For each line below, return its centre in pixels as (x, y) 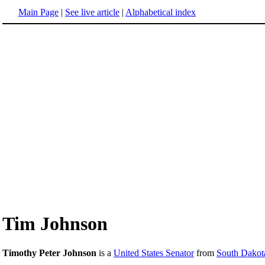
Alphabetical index (161, 12)
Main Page (38, 12)
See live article (92, 12)
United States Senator (154, 253)
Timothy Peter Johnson (49, 253)
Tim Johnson (55, 224)
